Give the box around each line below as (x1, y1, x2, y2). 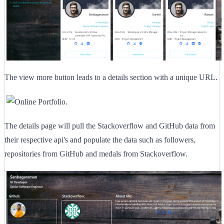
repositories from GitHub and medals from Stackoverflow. (4, 149, 187, 158)
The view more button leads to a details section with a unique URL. (4, 72, 217, 81)
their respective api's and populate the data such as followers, (4, 135, 195, 144)
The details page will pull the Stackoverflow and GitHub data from (4, 121, 215, 130)
